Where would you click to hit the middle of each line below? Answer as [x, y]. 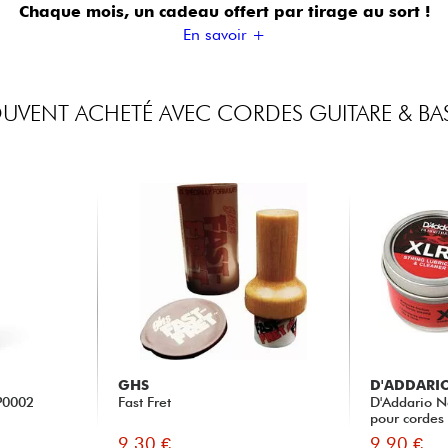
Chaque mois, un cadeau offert [146, 12]
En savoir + [224, 35]
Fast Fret [144, 402]
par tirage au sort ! [351, 12]
